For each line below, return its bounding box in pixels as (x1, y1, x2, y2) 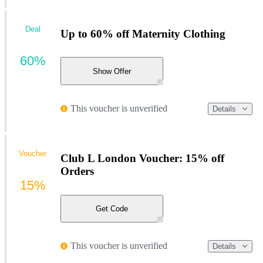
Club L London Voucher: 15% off (60, 151, 224, 164)
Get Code (96, 204, 128, 213)
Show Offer (93, 66, 131, 76)
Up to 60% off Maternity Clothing (60, 27, 225, 40)
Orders (60, 164, 94, 177)
